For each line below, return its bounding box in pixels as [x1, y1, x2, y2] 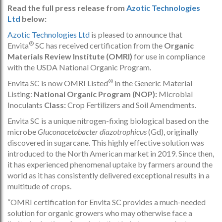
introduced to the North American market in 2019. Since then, [7, 148, 214, 158]
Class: [44, 100, 67, 110]
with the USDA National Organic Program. [7, 62, 151, 72]
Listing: [7, 89, 34, 99]
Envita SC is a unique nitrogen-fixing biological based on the [7, 115, 209, 125]
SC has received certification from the [34, 40, 164, 50]
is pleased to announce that [90, 29, 182, 39]
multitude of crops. [7, 181, 71, 191]
